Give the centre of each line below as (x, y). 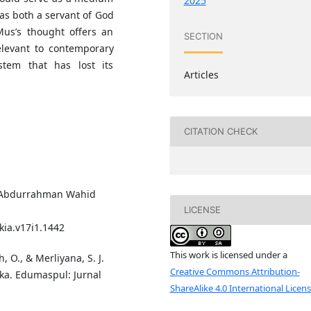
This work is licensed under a (228, 254)
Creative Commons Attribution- (235, 271)
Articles (201, 74)
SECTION (203, 36)
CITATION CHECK (220, 132)
